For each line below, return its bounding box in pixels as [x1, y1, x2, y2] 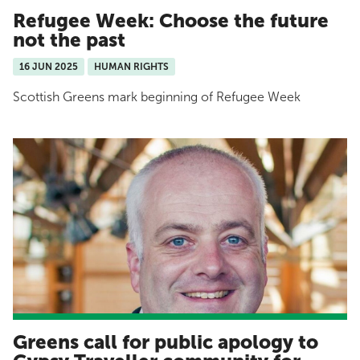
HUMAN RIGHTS [94, 60, 169, 72]
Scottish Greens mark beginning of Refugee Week [13, 88, 301, 104]
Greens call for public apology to [13, 329, 318, 354]
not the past [13, 27, 125, 51]
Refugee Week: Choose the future [13, 8, 329, 32]
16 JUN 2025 [19, 60, 78, 72]
